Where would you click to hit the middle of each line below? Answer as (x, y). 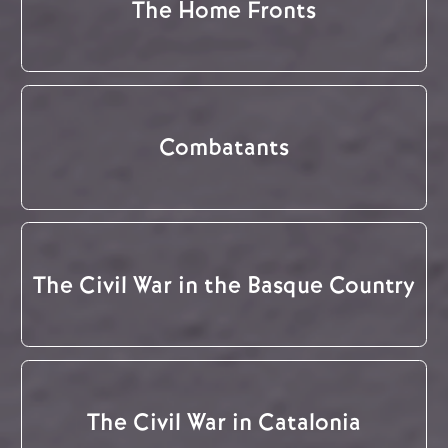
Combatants (224, 147)
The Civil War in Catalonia (224, 422)
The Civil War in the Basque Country (224, 284)
